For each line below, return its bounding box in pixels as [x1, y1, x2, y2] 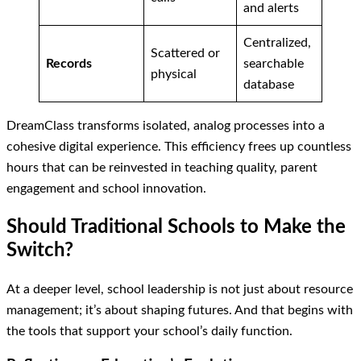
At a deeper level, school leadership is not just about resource [6, 282, 353, 296]
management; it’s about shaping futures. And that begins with [6, 303, 353, 317]
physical [151, 67, 197, 81]
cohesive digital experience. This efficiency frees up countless [6, 139, 351, 153]
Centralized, [243, 35, 312, 49]
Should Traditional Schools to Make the [6, 217, 346, 238]
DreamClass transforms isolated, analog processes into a [6, 118, 325, 132]
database [243, 77, 295, 91]
